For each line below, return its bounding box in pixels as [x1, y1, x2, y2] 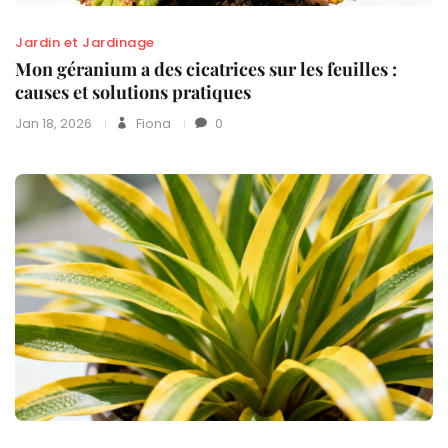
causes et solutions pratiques [15, 79, 251, 104]
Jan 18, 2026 [15, 113, 92, 133]
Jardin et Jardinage [15, 32, 155, 52]
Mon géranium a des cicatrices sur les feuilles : [15, 56, 397, 81]
